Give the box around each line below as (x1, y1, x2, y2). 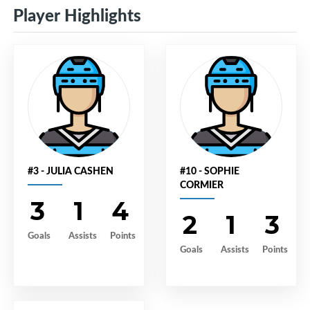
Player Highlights (13, 3, 141, 27)
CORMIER (180, 177, 224, 192)
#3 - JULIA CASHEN (28, 163, 113, 178)
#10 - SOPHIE (180, 163, 239, 178)
